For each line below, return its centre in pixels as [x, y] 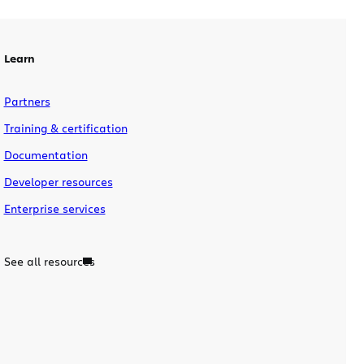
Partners [27, 101]
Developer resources [58, 181]
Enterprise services [54, 208]
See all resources [49, 261]
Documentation [45, 154]
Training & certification [65, 128]
